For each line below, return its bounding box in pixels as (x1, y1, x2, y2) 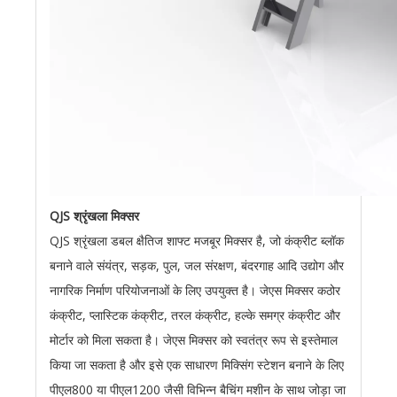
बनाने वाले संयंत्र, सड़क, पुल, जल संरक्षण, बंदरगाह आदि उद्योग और (50, 257, 344, 275)
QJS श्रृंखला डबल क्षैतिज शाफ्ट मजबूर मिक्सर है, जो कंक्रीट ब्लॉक (50, 232, 344, 250)
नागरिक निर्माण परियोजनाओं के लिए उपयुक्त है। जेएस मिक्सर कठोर (50, 282, 340, 300)
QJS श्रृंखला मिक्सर (50, 207, 139, 225)
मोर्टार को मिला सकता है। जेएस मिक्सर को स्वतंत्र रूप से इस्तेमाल (50, 331, 338, 349)
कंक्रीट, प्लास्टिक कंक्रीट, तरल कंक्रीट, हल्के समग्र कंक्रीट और (50, 307, 340, 324)
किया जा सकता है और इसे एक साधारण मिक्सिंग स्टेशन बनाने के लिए (50, 356, 344, 374)
